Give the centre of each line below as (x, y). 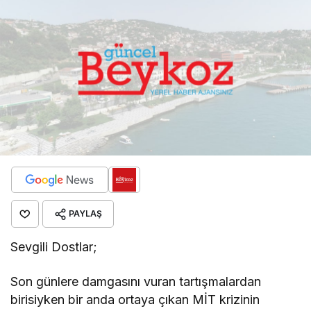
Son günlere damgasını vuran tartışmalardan (136, 281)
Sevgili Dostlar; (54, 246)
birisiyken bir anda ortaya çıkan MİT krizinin (135, 299)
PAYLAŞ (85, 213)
